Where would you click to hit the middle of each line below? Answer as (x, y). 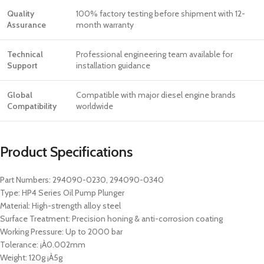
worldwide (95, 106)
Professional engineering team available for (154, 55)
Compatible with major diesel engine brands (156, 95)
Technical (25, 55)
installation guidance (113, 66)
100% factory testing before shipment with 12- (161, 14)
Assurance (27, 25)
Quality (21, 14)
